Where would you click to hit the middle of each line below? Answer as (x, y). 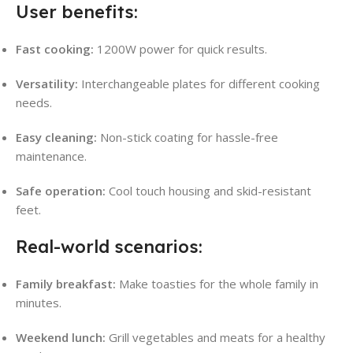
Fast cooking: (55, 49)
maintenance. (51, 156)
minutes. (39, 303)
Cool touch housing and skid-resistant (208, 191)
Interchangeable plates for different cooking (199, 84)
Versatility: (47, 84)
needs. (34, 103)
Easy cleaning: (56, 137)
